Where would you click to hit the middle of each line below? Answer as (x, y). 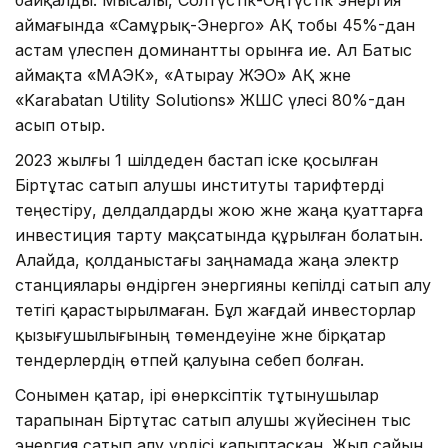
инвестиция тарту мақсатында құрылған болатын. (219, 234)
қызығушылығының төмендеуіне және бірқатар (200, 334)
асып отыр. (60, 124)
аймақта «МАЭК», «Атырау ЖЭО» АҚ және (183, 74)
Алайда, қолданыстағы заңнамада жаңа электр (207, 259)
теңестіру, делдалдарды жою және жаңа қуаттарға (219, 209)
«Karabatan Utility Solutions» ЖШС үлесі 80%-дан (210, 99)
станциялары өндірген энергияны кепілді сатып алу (223, 284)
